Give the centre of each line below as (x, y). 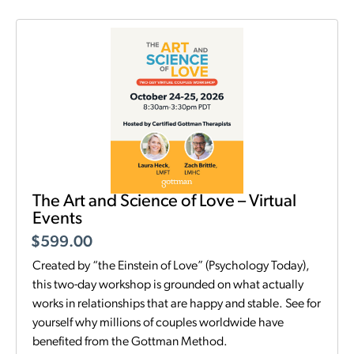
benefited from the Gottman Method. (130, 342)
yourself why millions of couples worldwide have (158, 323)
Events (57, 219)
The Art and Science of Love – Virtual (164, 201)
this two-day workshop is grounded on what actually (168, 285)
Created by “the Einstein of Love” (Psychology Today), (171, 266)
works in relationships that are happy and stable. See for (177, 304)
